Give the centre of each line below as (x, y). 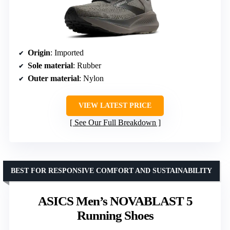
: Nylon (91, 79)
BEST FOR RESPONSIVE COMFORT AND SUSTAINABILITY (111, 171)
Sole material (50, 66)
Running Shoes (115, 216)
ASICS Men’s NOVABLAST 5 (115, 201)
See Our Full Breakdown (115, 123)
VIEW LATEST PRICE (115, 106)
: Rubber (87, 66)
